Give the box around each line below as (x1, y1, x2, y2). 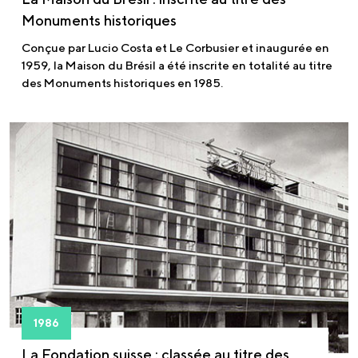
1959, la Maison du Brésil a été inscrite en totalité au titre (22, 58, 332, 73)
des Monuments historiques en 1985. (22, 76, 223, 90)
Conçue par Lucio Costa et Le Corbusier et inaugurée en (22, 41, 329, 55)
